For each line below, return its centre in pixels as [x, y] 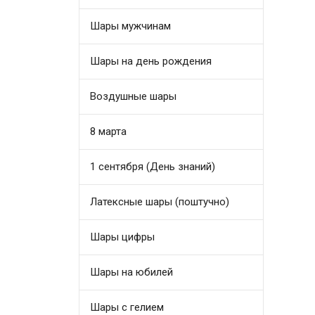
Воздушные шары [134, 96]
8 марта [109, 131]
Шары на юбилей [132, 272]
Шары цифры [123, 237]
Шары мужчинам [131, 26]
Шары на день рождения [151, 61]
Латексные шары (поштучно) [160, 201]
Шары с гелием [127, 307]
